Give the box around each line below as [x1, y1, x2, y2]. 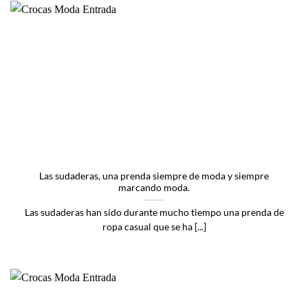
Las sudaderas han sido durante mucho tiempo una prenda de [24, 206, 284, 218]
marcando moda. [118, 181, 190, 193]
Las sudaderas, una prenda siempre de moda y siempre [39, 170, 269, 181]
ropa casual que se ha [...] [102, 221, 206, 232]
